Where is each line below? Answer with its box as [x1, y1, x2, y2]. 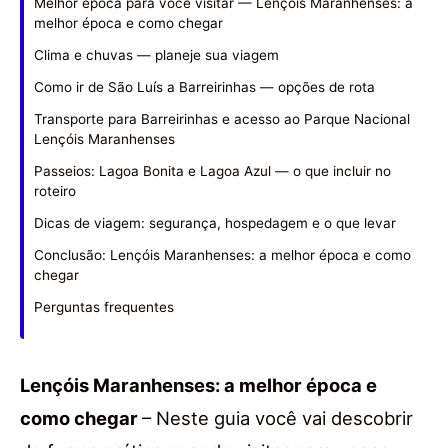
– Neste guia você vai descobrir [142, 407, 413, 430]
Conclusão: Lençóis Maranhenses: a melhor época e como [34, 247, 411, 264]
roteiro [34, 183, 76, 200]
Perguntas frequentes [34, 299, 174, 316]
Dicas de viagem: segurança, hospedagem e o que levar [34, 215, 396, 232]
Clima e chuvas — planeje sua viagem [34, 47, 279, 64]
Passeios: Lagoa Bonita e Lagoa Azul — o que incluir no [34, 163, 391, 180]
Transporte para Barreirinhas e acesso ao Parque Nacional [34, 111, 410, 128]
